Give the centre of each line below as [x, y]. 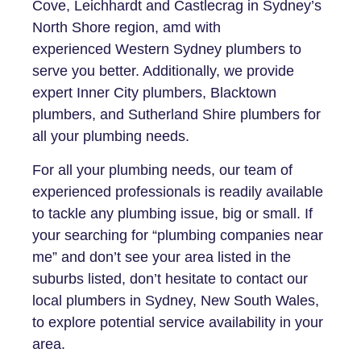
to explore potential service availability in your [178, 322]
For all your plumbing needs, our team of [162, 170]
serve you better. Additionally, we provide [163, 71]
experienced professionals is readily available [178, 191]
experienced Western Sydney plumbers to [167, 50]
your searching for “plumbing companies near [178, 235]
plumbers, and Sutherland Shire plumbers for [176, 115]
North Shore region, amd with [127, 28]
